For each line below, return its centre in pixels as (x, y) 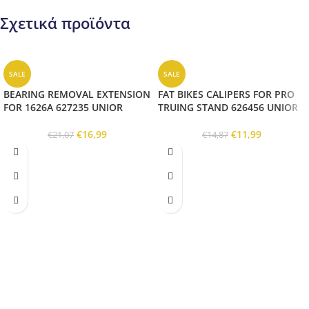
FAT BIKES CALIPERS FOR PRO (226, 94)
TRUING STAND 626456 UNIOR (228, 107)
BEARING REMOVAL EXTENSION (77, 94)
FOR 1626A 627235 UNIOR (63, 107)
